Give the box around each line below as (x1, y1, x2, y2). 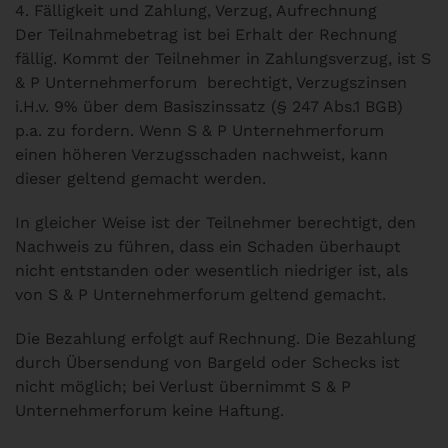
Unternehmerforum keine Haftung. (15, 401, 284, 420)
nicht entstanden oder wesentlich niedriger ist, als (15, 261, 408, 280)
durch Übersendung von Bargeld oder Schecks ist (15, 353, 400, 372)
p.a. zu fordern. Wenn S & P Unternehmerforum (15, 121, 389, 140)
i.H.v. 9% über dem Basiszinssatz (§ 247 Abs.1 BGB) (15, 97, 403, 116)
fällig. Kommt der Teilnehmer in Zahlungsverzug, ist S (15, 49, 431, 68)
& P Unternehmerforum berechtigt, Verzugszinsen (15, 73, 407, 92)
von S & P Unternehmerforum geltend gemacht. (15, 285, 386, 304)
